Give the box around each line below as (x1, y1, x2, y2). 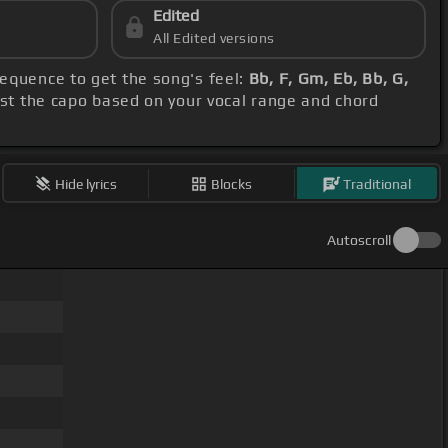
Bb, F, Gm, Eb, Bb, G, (248, 69, 409, 89)
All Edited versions (153, 30, 275, 47)
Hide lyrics (55, 175, 118, 192)
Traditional (343, 175, 412, 192)
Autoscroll (327, 232, 391, 249)
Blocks (211, 175, 253, 192)
